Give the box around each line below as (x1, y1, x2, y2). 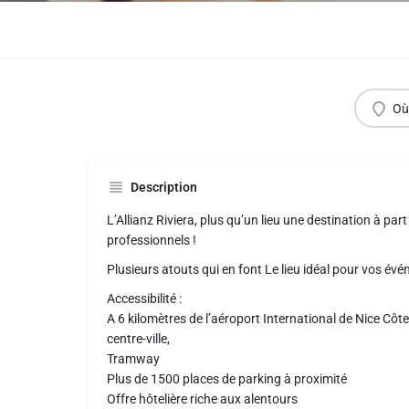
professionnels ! (107, 233, 196, 247)
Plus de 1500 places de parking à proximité (107, 372, 347, 386)
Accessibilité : (107, 291, 182, 306)
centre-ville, (107, 331, 170, 346)
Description (131, 180, 197, 194)
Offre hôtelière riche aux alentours (107, 392, 298, 406)
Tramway (107, 351, 160, 366)
